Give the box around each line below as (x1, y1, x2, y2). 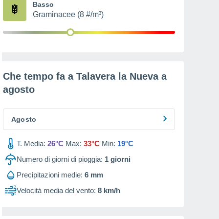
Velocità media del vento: (17, 186, 96, 195)
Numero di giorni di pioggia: (17, 155, 103, 163)
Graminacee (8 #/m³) (33, 10, 104, 19)
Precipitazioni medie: (17, 171, 83, 179)
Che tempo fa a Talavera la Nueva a (3, 71, 167, 82)
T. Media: (17, 139, 45, 148)
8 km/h (98, 186, 120, 195)
